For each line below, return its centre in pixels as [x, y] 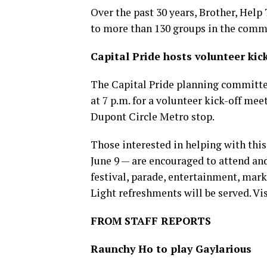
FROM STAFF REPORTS [151, 221]
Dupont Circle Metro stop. [153, 117]
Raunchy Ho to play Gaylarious [171, 249]
